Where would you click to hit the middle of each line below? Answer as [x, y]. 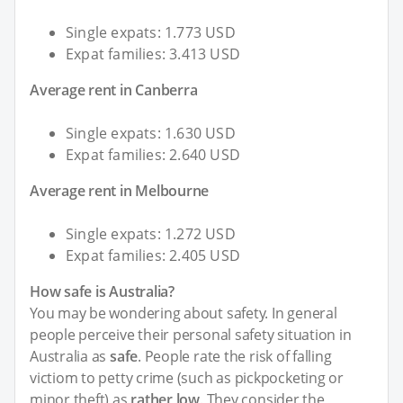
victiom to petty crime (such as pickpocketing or [187, 378]
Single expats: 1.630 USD [151, 134]
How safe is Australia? [102, 292]
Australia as [70, 357]
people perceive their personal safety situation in [191, 335]
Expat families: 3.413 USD [153, 54]
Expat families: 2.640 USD [153, 155]
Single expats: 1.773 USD [151, 33]
